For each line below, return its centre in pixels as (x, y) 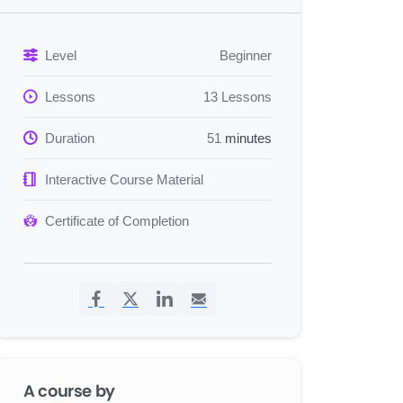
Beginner (246, 55)
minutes (246, 138)
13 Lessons (237, 97)
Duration (70, 138)
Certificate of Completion (117, 221)
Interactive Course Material (124, 179)
